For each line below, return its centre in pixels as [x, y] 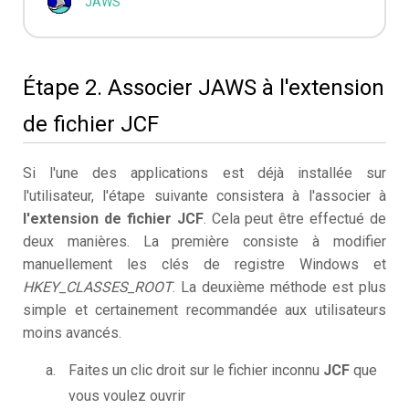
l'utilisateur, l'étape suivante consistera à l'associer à [204, 196]
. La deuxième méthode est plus [279, 288]
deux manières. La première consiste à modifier [204, 242]
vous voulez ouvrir [127, 396]
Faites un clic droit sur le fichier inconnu [196, 371]
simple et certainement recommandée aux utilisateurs [204, 310]
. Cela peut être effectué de [294, 219]
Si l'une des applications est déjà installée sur [204, 173]
